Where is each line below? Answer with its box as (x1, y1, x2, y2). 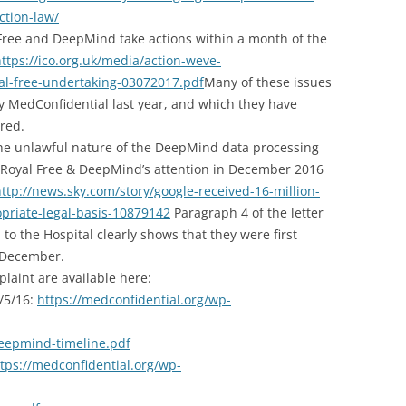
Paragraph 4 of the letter (170, 204, 324, 221)
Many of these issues (204, 73, 332, 91)
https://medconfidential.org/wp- (37, 291, 231, 308)
